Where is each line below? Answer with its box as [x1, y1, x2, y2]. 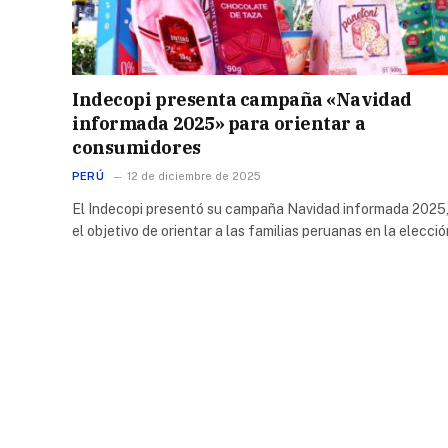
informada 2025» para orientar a [72, 111, 366, 135]
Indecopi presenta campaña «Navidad [72, 87, 412, 111]
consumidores [72, 135, 201, 159]
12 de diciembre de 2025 [126, 169, 261, 182]
